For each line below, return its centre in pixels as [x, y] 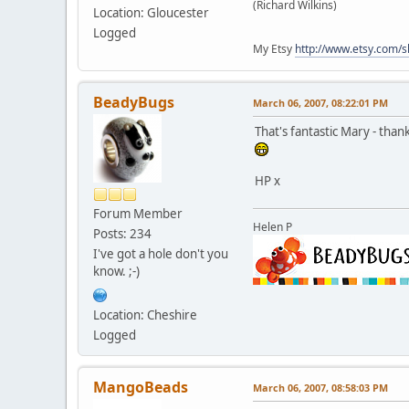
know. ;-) [116, 271]
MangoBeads [141, 387]
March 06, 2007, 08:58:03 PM [320, 387]
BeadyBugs [134, 102]
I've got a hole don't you [161, 253]
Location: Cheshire [145, 315]
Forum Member [138, 213]
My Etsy [274, 48]
